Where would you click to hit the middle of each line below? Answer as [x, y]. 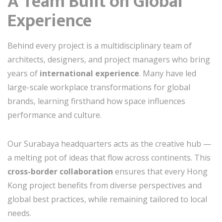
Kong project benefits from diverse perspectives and [105, 185]
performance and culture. [55, 115]
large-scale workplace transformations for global [99, 87]
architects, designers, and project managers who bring [109, 59]
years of [24, 73]
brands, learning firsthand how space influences [96, 101]
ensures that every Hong [160, 171]
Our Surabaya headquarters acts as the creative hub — [109, 144]
